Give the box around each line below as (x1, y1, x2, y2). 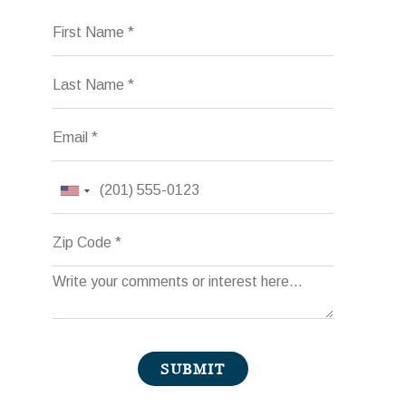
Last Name (51, 63, 125, 82)
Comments (51, 274, 126, 293)
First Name (51, 11, 126, 30)
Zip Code (51, 221, 115, 240)
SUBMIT (159, 360, 226, 377)
